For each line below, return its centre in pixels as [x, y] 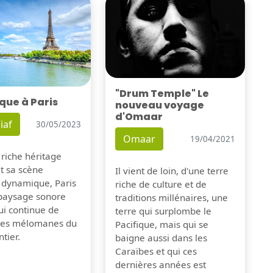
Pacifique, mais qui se [161, 225]
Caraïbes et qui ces [156, 251]
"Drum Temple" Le [162, 94]
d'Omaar [139, 117]
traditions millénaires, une [171, 198]
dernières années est [160, 265]
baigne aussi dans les [161, 238]
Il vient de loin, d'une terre [172, 171]
